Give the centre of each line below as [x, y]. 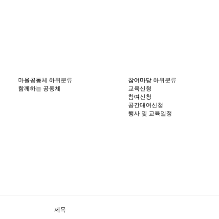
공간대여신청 [145, 105]
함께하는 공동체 [39, 88]
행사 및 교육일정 [150, 113]
